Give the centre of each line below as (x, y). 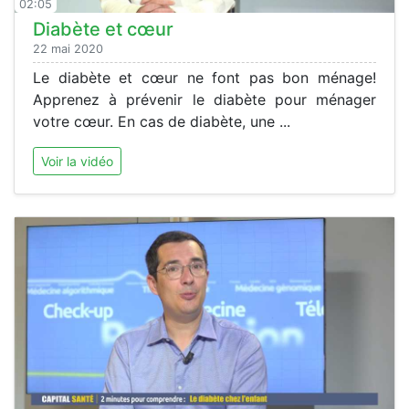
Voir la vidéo (77, 161)
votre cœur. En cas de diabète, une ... (162, 121)
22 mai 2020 (68, 48)
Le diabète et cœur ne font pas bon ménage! (204, 77)
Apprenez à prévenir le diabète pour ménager (204, 99)
